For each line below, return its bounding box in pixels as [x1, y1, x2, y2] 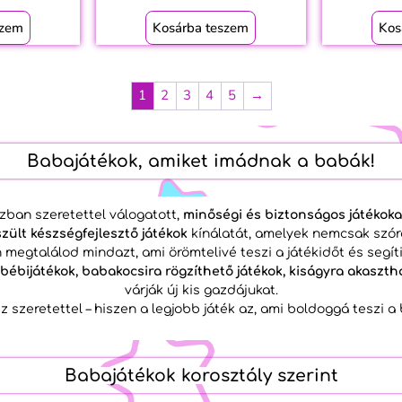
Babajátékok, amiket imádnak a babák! [27, 151, 375, 170]
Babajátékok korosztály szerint [64, 366, 338, 386]
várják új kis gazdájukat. [124, 283, 278, 297]
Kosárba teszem [153, 18, 249, 37]
